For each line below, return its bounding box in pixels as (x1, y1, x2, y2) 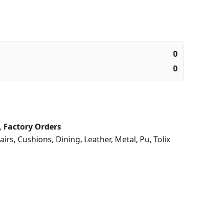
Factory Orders (3, 121, 61, 132)
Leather (84, 134, 111, 145)
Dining (56, 134, 80, 145)
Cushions (18, 134, 52, 145)
